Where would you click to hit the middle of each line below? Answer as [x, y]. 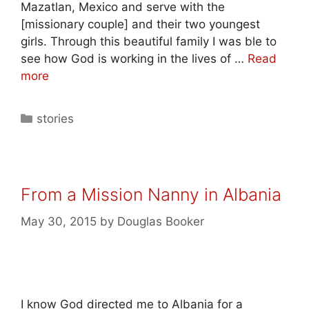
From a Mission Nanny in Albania [151, 195]
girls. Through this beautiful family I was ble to [149, 41]
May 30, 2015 [59, 221]
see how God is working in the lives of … [134, 59]
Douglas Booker [161, 221]
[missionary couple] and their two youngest [140, 24]
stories [56, 119]
